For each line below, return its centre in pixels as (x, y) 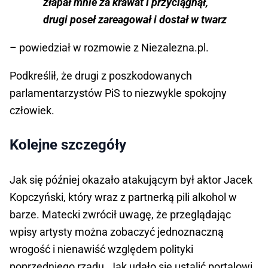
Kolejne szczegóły (68, 145)
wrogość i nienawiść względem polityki (101, 249)
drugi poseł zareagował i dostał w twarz (135, 20)
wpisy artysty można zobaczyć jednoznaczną (117, 232)
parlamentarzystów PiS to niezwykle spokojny (118, 93)
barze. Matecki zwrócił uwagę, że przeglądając (120, 215)
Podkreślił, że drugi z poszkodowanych (101, 76)
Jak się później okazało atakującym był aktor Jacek (131, 180)
